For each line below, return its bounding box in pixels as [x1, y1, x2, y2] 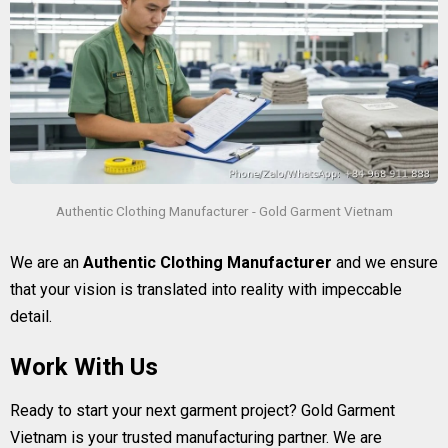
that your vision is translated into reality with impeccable [10, 279, 402, 299]
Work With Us [10, 352, 158, 381]
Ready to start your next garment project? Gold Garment [10, 400, 395, 420]
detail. [10, 306, 52, 326]
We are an [10, 252, 83, 272]
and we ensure [332, 252, 438, 272]
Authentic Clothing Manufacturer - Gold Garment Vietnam [55, 202, 393, 219]
